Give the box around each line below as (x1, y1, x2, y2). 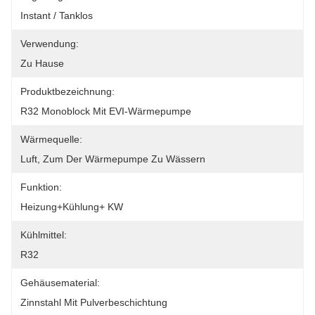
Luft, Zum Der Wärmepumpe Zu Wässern (20, 153, 205, 165)
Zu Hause (20, 58, 64, 69)
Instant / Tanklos (20, 10, 93, 21)
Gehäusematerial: (20, 277, 100, 288)
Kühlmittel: (20, 229, 67, 240)
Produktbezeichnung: (20, 86, 115, 97)
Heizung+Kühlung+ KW (20, 201, 123, 212)
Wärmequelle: (20, 134, 82, 145)
